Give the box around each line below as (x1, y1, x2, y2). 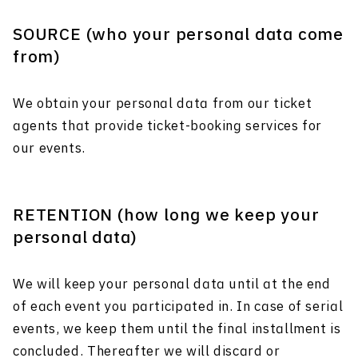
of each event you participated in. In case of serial (13, 297, 344, 317)
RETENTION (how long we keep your (13, 204, 320, 229)
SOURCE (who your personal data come (13, 23, 344, 48)
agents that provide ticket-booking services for (13, 117, 323, 137)
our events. (13, 139, 86, 159)
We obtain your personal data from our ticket (13, 94, 312, 114)
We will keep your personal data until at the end (13, 275, 331, 295)
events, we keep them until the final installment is (13, 320, 341, 340)
